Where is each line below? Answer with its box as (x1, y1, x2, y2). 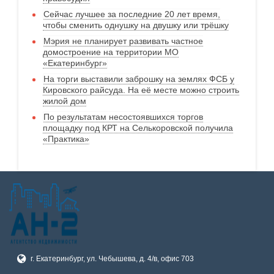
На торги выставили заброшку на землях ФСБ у (43, 74, 234, 84)
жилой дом (43, 96, 86, 106)
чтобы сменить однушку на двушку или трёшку (43, 20, 229, 31)
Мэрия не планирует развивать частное (43, 36, 203, 46)
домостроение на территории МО (43, 47, 179, 57)
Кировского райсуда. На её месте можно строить (43, 85, 239, 95)
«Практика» (43, 134, 89, 144)
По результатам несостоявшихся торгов (43, 112, 203, 122)
